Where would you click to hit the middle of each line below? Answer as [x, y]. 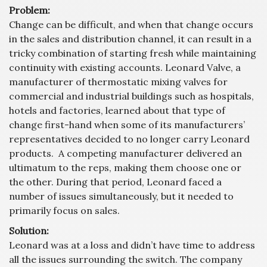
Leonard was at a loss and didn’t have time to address [132, 245]
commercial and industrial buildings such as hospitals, [131, 96]
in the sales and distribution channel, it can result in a [130, 39]
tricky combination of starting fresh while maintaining [133, 53]
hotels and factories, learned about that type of [117, 110]
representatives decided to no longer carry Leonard [129, 139]
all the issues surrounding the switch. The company [125, 259]
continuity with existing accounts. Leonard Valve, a [125, 67]
